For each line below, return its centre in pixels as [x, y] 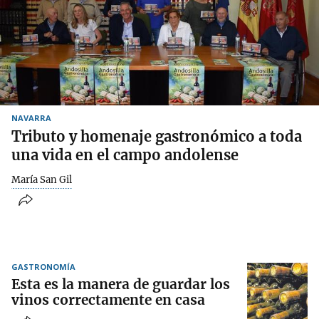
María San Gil [42, 179]
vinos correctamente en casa [108, 300]
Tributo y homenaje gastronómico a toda [157, 136]
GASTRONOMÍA [43, 267]
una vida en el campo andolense [125, 155]
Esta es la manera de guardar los [121, 284]
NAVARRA [31, 117]
